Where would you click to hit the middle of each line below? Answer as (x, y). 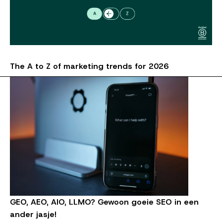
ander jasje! (33, 214)
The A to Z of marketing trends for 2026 (89, 66)
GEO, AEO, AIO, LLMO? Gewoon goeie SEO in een (104, 202)
